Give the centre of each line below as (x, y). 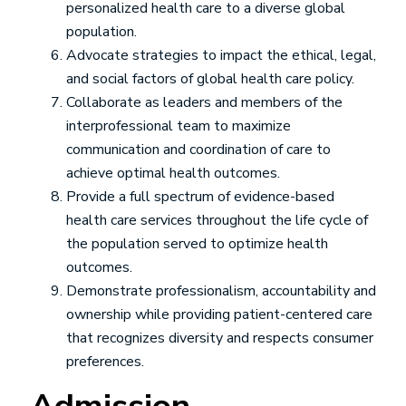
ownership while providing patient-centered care (219, 314)
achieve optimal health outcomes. (173, 173)
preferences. (105, 362)
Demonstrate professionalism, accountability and (221, 291)
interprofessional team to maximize (179, 126)
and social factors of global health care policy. (210, 79)
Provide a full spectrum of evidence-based (200, 197)
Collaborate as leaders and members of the (204, 102)
